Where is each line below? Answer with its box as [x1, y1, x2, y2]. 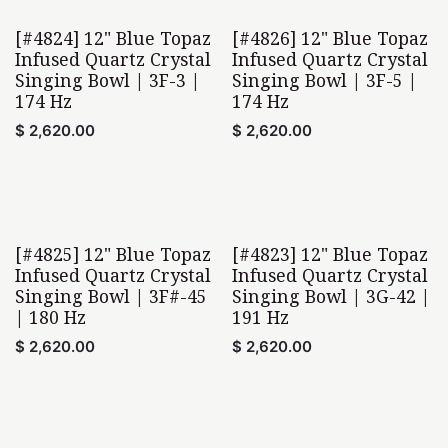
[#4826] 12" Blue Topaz [231, 25, 428, 50]
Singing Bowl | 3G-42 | [231, 283, 430, 308]
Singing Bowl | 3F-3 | [15, 67, 200, 92]
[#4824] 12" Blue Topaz [15, 25, 211, 50]
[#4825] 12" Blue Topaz [15, 241, 211, 266]
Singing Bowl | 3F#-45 [15, 283, 207, 308]
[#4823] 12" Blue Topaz [231, 241, 428, 266]
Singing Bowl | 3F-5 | [231, 67, 417, 92]
